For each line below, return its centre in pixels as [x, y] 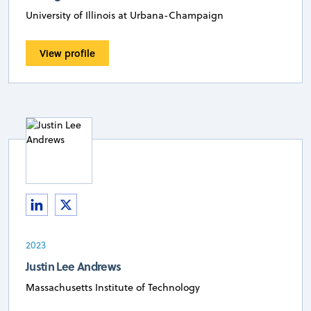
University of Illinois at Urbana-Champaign [125, 16]
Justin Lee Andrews [74, 267]
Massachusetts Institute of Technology [113, 288]
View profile [67, 53]
